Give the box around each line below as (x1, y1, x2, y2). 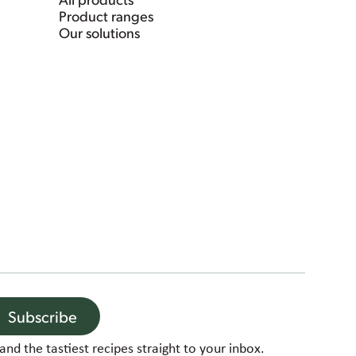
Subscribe (8, 306, 78, 327)
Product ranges (58, 6, 153, 25)
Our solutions (58, 23, 140, 42)
